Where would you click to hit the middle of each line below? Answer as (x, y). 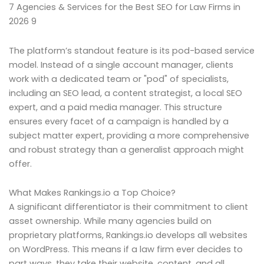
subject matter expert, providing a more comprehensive (129, 135)
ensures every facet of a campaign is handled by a (119, 121)
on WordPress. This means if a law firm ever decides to (126, 250)
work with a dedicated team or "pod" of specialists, (119, 79)
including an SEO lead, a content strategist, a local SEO (126, 93)
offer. (20, 164)
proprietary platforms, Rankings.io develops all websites (128, 235)
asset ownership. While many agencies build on (110, 221)
